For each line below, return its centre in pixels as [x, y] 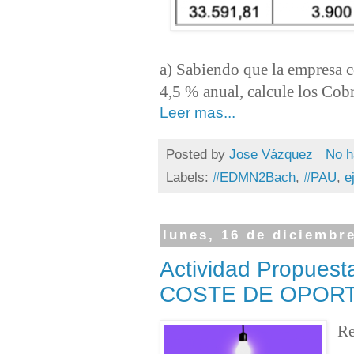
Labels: [189, 177]
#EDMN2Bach [254, 177]
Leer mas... [198, 113]
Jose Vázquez [271, 154]
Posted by [198, 154]
